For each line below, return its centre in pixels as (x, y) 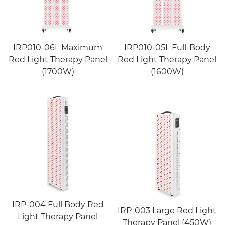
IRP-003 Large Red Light (167, 210)
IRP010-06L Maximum (58, 47)
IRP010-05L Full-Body (167, 47)
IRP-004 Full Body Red (58, 204)
